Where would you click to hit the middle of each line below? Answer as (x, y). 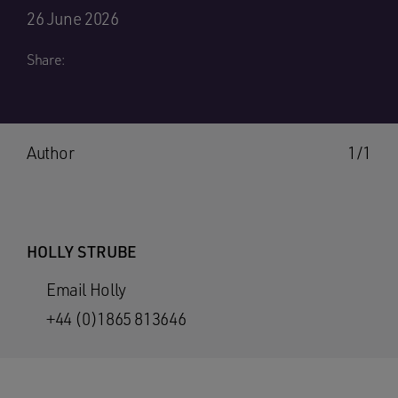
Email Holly (86, 290)
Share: (46, 60)
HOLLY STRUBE (81, 251)
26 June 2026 (73, 19)
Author (51, 153)
